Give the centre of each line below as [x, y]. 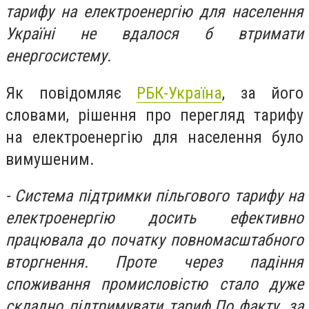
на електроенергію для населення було [154, 137]
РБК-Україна [179, 93]
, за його [263, 93]
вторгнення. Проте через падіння [154, 262]
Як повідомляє [71, 93]
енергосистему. [58, 56]
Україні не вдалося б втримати [154, 34]
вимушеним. [50, 159]
